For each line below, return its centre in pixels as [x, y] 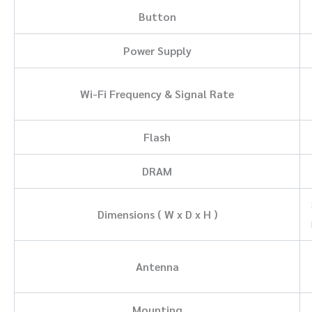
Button [157, 16]
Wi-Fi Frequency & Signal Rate [157, 93]
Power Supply [157, 50]
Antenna [157, 266]
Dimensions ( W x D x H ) [157, 214]
